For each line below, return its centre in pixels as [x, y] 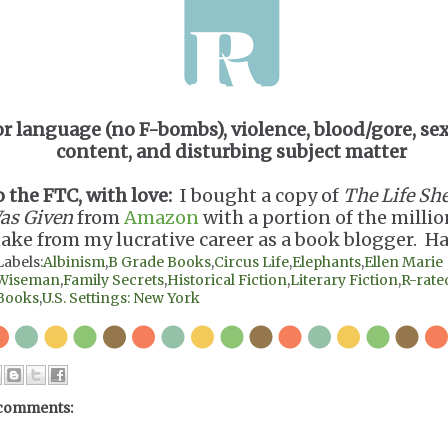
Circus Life [251, 262]
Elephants [326, 262]
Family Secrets [113, 280]
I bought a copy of [257, 195]
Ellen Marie [403, 262]
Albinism [74, 262]
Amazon [161, 217]
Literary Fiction [344, 280]
